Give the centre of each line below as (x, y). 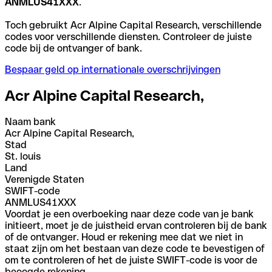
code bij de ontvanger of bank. (73, 48)
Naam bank (30, 121)
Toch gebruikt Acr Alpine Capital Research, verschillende (133, 25)
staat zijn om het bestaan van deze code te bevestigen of (135, 248)
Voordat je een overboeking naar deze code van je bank (129, 214)
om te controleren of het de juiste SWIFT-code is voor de (131, 260)
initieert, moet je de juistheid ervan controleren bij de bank (136, 225)
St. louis (23, 156)
